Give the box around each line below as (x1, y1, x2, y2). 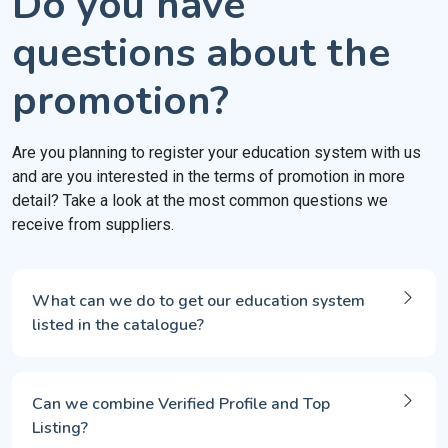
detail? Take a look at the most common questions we (12, 191, 388, 210)
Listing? (32, 417, 88, 439)
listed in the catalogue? (32, 314, 204, 336)
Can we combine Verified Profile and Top (32, 393, 330, 415)
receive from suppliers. (12, 215, 174, 234)
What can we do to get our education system (32, 290, 365, 312)
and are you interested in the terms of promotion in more (12, 167, 405, 186)
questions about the (12, 26, 390, 80)
